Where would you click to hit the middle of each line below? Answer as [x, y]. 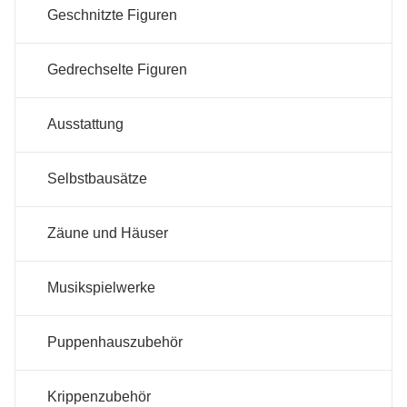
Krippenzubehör [99, 397]
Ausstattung [85, 124]
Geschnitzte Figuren [112, 15]
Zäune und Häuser [108, 233]
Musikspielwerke [101, 288]
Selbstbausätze [97, 179]
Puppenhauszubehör [115, 342]
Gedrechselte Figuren [117, 70]
